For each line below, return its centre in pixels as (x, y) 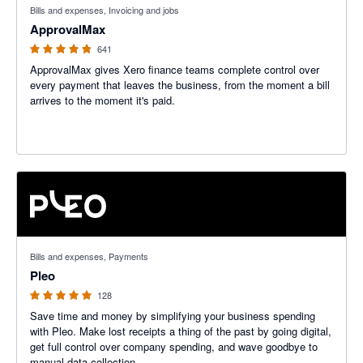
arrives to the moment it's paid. (102, 100)
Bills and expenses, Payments (89, 256)
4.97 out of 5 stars (60, 244)
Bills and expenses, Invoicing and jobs (105, 10)
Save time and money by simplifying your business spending (173, 316)
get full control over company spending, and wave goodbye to (174, 346)
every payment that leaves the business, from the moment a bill (180, 85)
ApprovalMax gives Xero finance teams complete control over (175, 69)
